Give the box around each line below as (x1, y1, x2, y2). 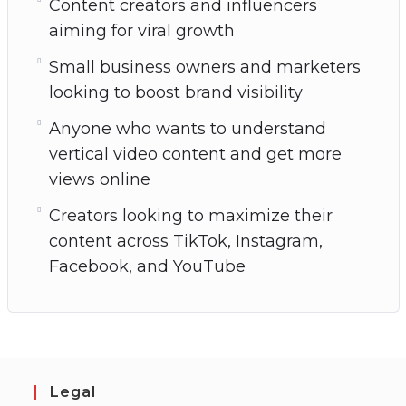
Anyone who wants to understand (48, 119, 326, 139)
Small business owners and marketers (48, 57, 361, 77)
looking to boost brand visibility (48, 82, 303, 102)
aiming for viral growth (48, 21, 235, 41)
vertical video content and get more (48, 144, 342, 164)
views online (48, 169, 150, 189)
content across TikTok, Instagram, (48, 231, 323, 251)
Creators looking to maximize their (48, 206, 333, 226)
